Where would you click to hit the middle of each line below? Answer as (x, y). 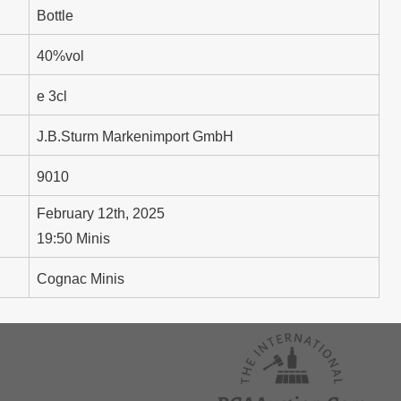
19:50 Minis (73, 239)
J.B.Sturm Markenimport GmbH (135, 137)
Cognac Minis (81, 279)
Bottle (55, 16)
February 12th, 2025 (101, 213)
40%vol (60, 56)
